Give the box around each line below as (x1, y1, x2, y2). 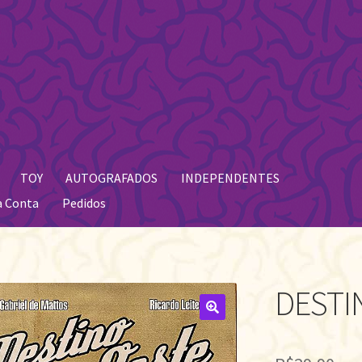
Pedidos (61, 195, 106, 212)
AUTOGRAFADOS (65, 169, 158, 186)
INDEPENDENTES (180, 169, 280, 186)
